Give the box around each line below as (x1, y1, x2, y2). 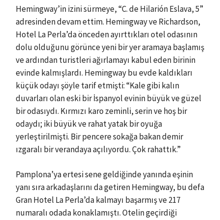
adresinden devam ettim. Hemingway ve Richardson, (16, 16, 200, 27)
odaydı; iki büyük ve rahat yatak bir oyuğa (16, 118, 162, 129)
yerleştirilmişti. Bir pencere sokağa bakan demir (16, 131, 183, 142)
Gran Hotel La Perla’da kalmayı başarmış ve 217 (16, 194, 180, 205)
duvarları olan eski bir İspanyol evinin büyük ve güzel (16, 92, 201, 104)
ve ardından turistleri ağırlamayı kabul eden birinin (16, 54, 195, 65)
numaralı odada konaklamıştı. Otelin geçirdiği (16, 207, 177, 218)
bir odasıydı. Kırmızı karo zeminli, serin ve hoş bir (16, 105, 187, 116)
